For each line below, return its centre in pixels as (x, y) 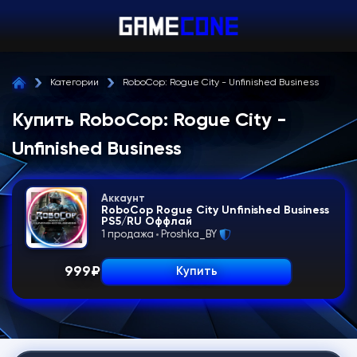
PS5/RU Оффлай (147, 222)
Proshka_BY (189, 235)
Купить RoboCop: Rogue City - (149, 120)
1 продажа (127, 235)
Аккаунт (123, 199)
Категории (75, 83)
